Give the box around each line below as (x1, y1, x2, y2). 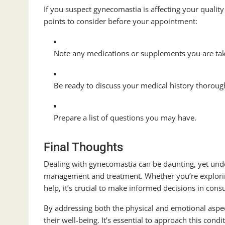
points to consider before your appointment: (44, 16, 199, 27)
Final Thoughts (44, 140, 123, 155)
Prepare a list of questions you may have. (54, 113, 196, 123)
